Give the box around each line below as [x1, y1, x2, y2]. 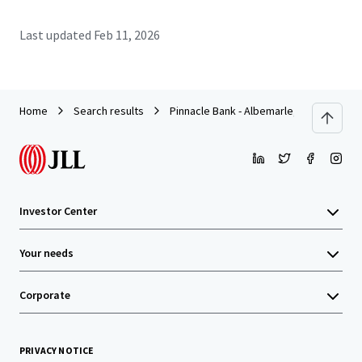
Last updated [19, 27, 91, 43]
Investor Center [19, 204, 97, 218]
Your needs [19, 246, 74, 260]
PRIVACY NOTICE [19, 344, 95, 356]
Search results [74, 103, 144, 118]
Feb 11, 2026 [93, 27, 161, 43]
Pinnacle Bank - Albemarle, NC [170, 103, 312, 118]
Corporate [19, 288, 70, 302]
